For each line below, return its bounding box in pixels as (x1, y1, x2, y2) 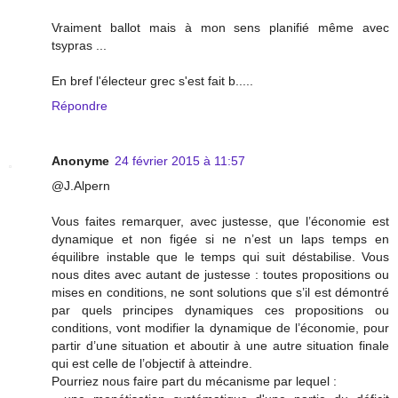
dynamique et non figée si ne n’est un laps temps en (52, 232, 389, 247)
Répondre (52, 99, 107, 114)
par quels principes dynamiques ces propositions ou (52, 303, 389, 318)
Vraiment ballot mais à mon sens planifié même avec (52, 20, 389, 36)
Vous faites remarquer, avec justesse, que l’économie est (52, 214, 389, 229)
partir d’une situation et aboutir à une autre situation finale (52, 338, 389, 354)
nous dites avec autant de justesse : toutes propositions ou (52, 267, 389, 283)
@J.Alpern (52, 179, 110, 194)
